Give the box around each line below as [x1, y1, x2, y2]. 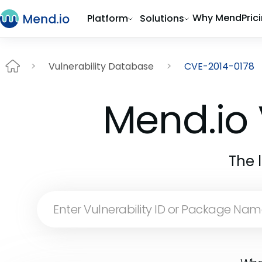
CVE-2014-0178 [184, 59, 254, 73]
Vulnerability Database [49, 59, 154, 73]
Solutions [140, 12, 184, 25]
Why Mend [192, 11, 242, 25]
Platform [87, 12, 128, 25]
